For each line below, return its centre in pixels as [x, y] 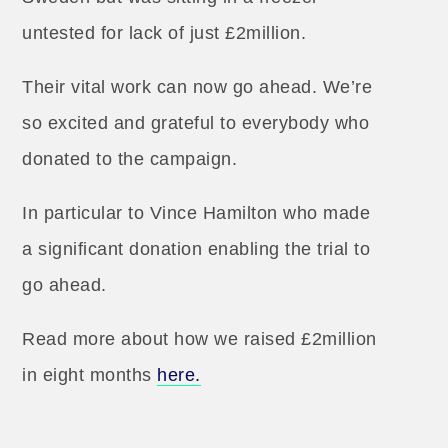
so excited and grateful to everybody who [196, 123]
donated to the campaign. [130, 159]
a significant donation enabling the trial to [196, 249]
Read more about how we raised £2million [199, 339]
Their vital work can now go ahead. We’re [197, 87]
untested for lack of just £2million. [164, 33]
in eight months [90, 375]
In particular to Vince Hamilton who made [196, 213]
